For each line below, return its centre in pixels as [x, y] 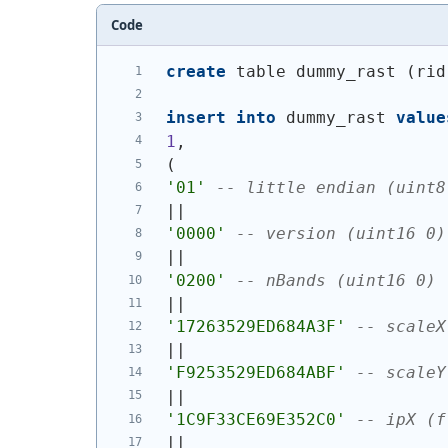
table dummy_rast [315, 71]
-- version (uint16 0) [340, 234]
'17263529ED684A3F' [255, 327]
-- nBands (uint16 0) [335, 280]
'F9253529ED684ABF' [255, 373]
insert [195, 118]
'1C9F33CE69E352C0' [255, 419]
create [195, 71]
